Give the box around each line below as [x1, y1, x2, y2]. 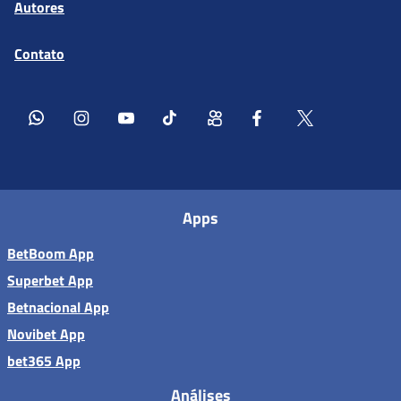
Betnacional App [7, 295, 109, 318]
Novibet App [7, 322, 85, 345]
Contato [14, 42, 64, 64]
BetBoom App [7, 242, 94, 264]
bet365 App [7, 349, 81, 371]
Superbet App [7, 269, 93, 291]
